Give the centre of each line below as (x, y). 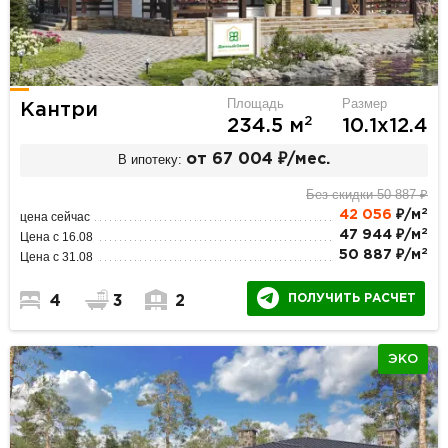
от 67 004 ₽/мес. (258, 160)
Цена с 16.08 (57, 236)
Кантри (59, 109)
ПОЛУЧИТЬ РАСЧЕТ (351, 298)
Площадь (255, 103)
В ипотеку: (150, 160)
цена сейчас (55, 216)
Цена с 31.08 (57, 256)
